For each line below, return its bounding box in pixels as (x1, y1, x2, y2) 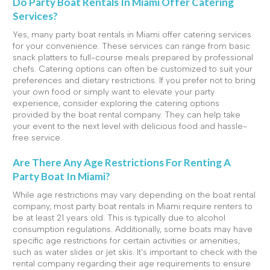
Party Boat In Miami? (13, 170, 110, 183)
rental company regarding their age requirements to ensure (13, 259, 251, 269)
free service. (13, 133, 62, 143)
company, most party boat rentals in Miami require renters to (13, 201, 253, 212)
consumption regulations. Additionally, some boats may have (13, 224, 253, 234)
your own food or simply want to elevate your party (13, 87, 215, 97)
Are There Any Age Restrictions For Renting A (13, 156, 231, 169)
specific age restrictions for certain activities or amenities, (13, 236, 240, 246)
